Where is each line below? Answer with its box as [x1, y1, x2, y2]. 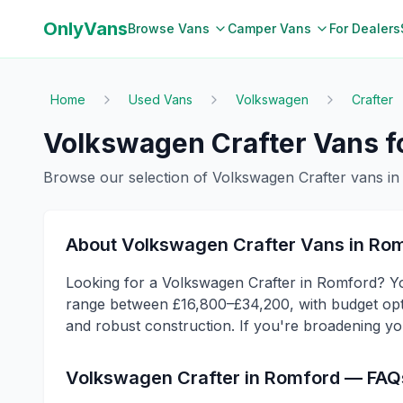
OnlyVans [43, 18, 128, 40]
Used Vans [129, 92, 193, 107]
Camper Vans [228, 21, 311, 36]
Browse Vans [128, 21, 210, 36]
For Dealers [329, 21, 400, 36]
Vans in [296, 234, 369, 255]
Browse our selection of [43, 168, 212, 186]
